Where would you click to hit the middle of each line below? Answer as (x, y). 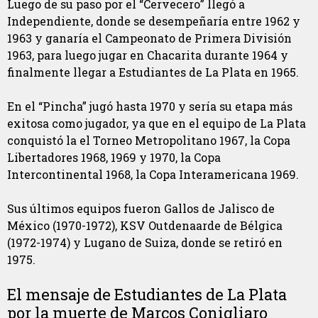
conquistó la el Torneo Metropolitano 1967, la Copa (149, 141)
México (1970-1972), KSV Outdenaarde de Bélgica (145, 226)
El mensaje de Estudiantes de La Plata (147, 295)
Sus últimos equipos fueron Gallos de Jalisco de (141, 209)
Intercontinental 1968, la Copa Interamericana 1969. (153, 175)
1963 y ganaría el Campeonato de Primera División (149, 38)
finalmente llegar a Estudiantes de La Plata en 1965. (153, 72)
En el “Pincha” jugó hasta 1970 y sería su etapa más (150, 106)
